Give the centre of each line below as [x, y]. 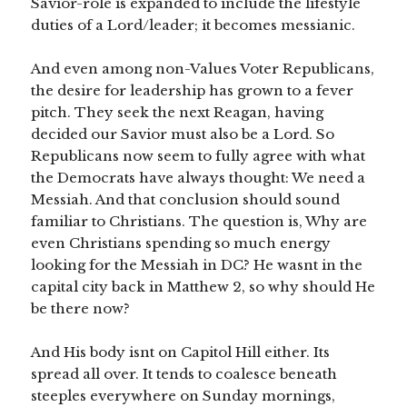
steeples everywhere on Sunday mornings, [184, 396]
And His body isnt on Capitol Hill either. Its [181, 352]
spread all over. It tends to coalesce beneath [184, 374]
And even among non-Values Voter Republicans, [203, 69]
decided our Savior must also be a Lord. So [183, 134]
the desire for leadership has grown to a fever [193, 91]
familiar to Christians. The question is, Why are [199, 222]
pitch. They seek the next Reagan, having [178, 113]
